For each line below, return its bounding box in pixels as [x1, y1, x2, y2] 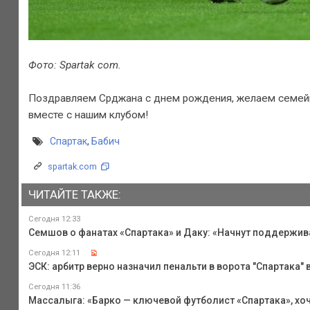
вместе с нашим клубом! [28, 108, 148, 121]
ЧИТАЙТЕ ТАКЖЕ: [28, 188, 121, 202]
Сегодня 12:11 [28, 248, 80, 257]
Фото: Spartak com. [28, 58, 121, 71]
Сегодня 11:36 [28, 282, 80, 291]
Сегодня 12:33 [28, 214, 80, 224]
